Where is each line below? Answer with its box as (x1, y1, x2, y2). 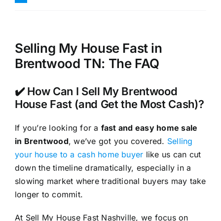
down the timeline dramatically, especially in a (14, 163, 191, 173)
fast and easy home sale (101, 123, 198, 133)
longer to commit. (14, 189, 83, 200)
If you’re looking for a (14, 123, 101, 133)
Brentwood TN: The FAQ (14, 55, 159, 71)
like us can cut (143, 149, 201, 160)
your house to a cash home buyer (14, 149, 144, 160)
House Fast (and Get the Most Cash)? (14, 98, 204, 111)
